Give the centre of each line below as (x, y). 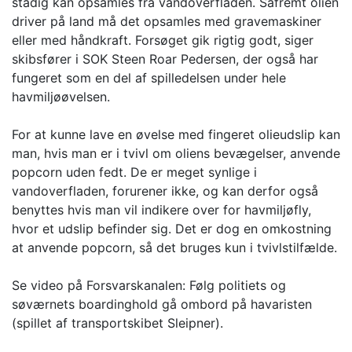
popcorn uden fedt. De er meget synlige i (134, 172)
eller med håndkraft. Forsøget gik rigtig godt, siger (163, 40)
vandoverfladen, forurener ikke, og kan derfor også (165, 191)
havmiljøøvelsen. (61, 97)
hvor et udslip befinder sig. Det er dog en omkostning (172, 229)
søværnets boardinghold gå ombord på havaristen (162, 304)
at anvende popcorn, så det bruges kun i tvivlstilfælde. (174, 248)
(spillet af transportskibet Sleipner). (117, 323)
